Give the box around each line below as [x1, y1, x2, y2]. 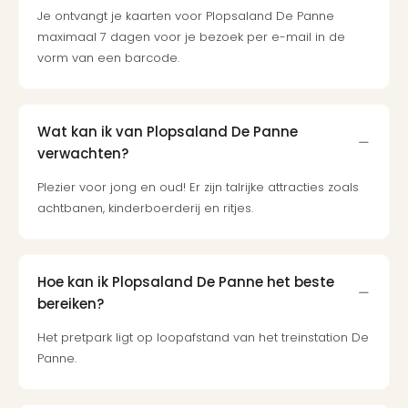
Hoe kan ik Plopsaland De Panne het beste [37, 271, 334, 291]
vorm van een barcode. [37, 49, 179, 66]
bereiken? [37, 293, 104, 313]
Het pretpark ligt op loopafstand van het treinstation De [37, 329, 369, 346]
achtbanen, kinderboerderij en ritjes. [37, 199, 253, 217]
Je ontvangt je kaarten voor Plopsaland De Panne [37, 7, 334, 25]
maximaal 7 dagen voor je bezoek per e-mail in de [37, 28, 345, 46]
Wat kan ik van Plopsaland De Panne [37, 121, 298, 141]
